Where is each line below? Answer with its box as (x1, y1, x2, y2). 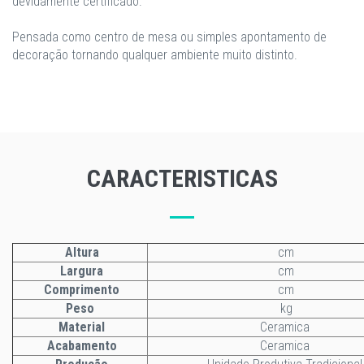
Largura (60, 263, 103, 279)
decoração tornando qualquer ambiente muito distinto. (12, 47, 297, 63)
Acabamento (46, 338, 117, 353)
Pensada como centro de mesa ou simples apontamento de (12, 29, 327, 45)
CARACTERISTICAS (86, 164, 278, 193)
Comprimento (41, 282, 119, 297)
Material (58, 319, 105, 335)
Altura (61, 245, 99, 260)
